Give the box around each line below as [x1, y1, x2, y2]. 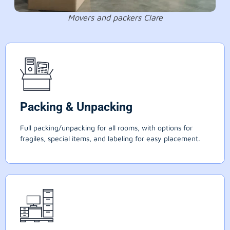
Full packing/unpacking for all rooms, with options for [20, 123, 193, 132]
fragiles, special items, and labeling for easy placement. [20, 134, 200, 143]
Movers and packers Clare [67, 13, 163, 23]
